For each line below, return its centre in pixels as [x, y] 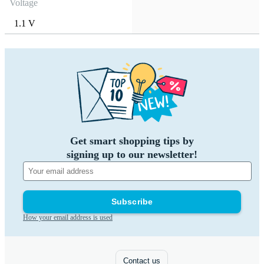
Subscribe [132, 202]
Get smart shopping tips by [132, 141]
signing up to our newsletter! [132, 154]
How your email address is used [68, 217]
